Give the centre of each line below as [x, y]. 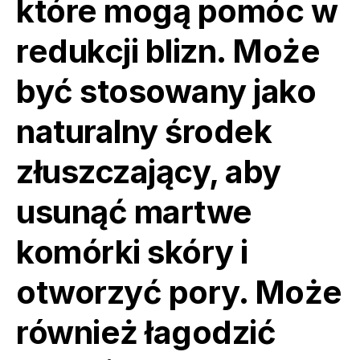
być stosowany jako [166, 91]
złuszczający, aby [149, 171]
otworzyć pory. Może [179, 292]
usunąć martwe [134, 211]
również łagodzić [146, 332]
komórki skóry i [132, 252]
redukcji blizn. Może [168, 51]
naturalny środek [144, 131]
